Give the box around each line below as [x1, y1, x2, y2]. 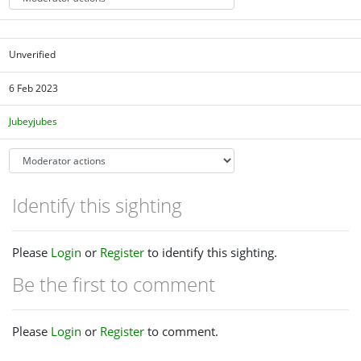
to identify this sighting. [144, 244, 277, 261]
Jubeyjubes [9, 114, 58, 129]
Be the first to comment [12, 271, 215, 298]
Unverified [9, 48, 56, 62]
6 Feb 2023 [9, 81, 59, 95]
